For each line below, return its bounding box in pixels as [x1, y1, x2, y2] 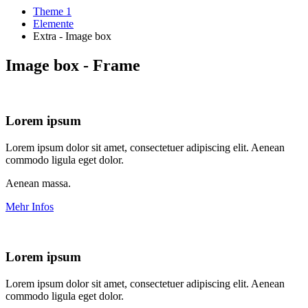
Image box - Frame [5, 56, 140, 74]
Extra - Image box [33, 30, 111, 42]
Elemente [33, 17, 74, 30]
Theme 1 [33, 5, 71, 17]
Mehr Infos [5, 201, 54, 213]
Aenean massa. [5, 177, 71, 190]
